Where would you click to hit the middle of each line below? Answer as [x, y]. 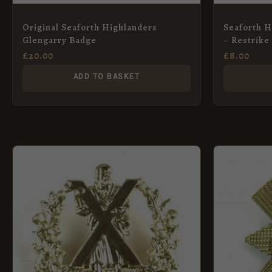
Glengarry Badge [59, 40]
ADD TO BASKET [107, 76]
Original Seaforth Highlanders [90, 27]
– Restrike [246, 40]
